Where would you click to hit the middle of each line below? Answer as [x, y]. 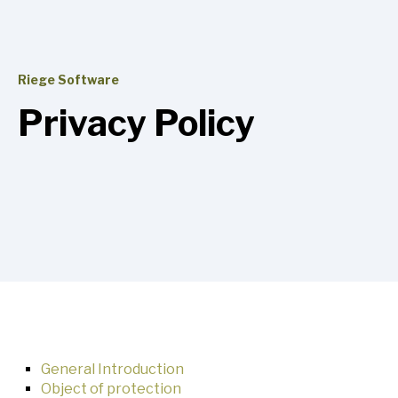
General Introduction [112, 370]
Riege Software [68, 80]
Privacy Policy [136, 123]
